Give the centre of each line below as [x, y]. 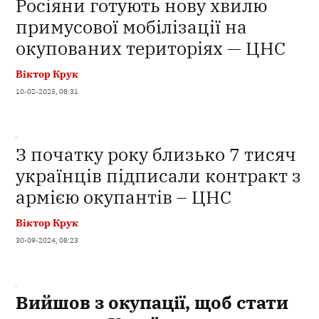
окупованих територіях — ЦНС [151, 48]
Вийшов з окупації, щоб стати [152, 303]
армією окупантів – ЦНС [124, 197]
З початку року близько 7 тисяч [156, 154]
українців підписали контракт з [159, 175]
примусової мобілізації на [132, 27]
